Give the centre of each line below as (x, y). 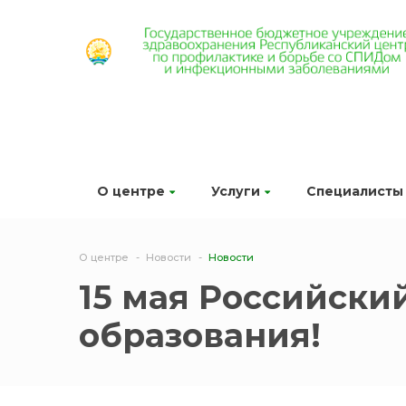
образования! (200, 335)
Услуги (236, 191)
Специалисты (355, 191)
